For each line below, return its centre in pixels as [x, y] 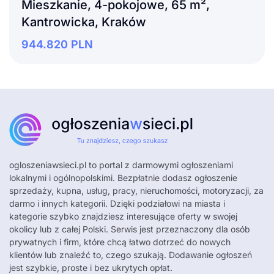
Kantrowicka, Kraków [84, 22]
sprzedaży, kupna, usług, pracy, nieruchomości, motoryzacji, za [136, 191]
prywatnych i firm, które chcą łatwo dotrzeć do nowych [120, 242]
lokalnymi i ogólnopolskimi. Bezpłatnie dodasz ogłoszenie [123, 178]
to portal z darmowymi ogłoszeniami [160, 165]
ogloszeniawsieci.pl [48, 165]
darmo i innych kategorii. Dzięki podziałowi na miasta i [117, 204]
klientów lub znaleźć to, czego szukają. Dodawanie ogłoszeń [131, 255]
